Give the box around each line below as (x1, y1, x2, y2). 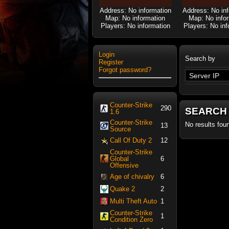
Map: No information (105, 14, 165, 22)
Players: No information (100, 22, 170, 30)
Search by (185, 55, 215, 62)
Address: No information (99, 7, 171, 14)
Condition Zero (110, 216, 153, 223)
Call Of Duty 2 (110, 136, 152, 144)
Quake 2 (110, 185, 135, 193)
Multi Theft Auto (110, 197, 157, 205)
